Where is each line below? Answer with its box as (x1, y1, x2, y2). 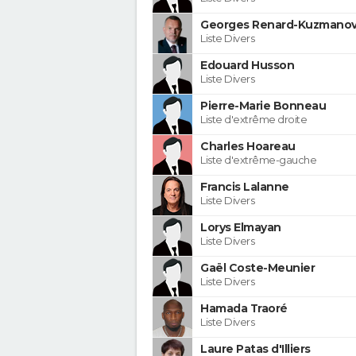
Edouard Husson (200, 57, 294, 72)
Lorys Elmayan (200, 219, 281, 234)
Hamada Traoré (200, 300, 288, 315)
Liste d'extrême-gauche (200, 153, 316, 166)
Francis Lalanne (200, 179, 289, 194)
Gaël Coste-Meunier (200, 260, 315, 275)
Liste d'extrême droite (200, 112, 307, 126)
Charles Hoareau (200, 138, 296, 153)
